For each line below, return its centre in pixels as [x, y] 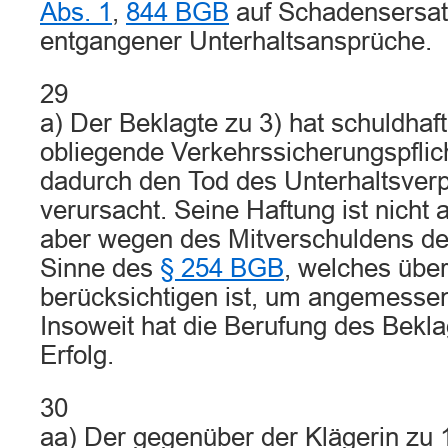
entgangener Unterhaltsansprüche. [236, 41]
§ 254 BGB [222, 268]
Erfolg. [77, 355]
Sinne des [100, 268]
